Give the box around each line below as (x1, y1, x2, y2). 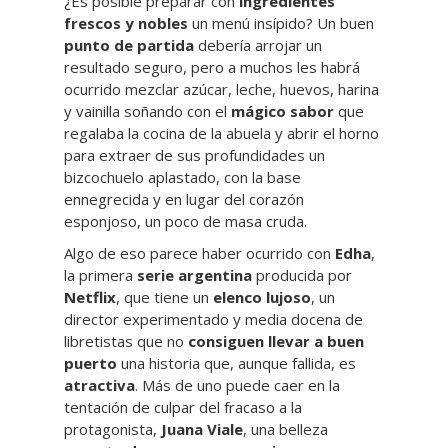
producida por (252, 265, 352, 285)
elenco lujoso (213, 287, 311, 307)
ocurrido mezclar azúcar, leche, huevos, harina (64, 79, 379, 99)
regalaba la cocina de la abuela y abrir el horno (64, 123, 379, 143)
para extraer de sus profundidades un (64, 145, 325, 165)
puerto (64, 353, 117, 373)
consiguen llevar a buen (188, 331, 364, 351)
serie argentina (137, 265, 252, 285)
